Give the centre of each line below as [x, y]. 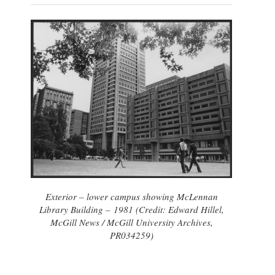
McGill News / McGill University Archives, [131, 222]
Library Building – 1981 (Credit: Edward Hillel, [131, 209]
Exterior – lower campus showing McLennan [131, 196]
